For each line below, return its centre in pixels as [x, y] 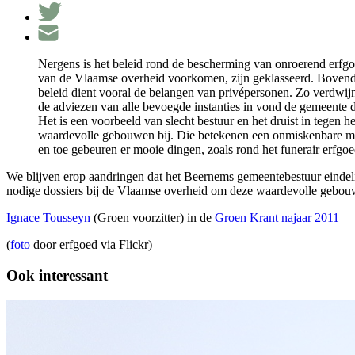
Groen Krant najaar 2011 [277, 218]
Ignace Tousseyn [48, 218]
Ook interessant [57, 276]
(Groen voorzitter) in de [153, 218]
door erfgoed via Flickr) [93, 245]
